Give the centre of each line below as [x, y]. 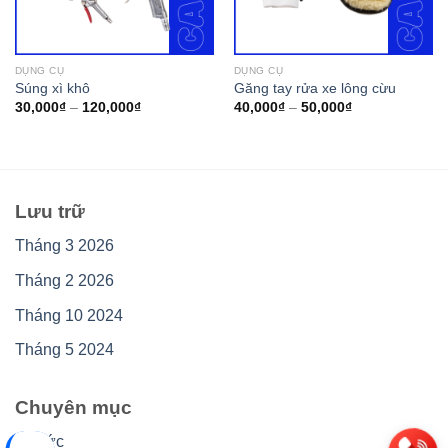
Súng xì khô [52, 89]
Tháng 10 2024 [69, 315]
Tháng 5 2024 [64, 350]
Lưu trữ [50, 211]
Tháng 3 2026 [64, 246]
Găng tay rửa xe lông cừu [314, 89]
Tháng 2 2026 [64, 280]
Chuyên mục [73, 407]
